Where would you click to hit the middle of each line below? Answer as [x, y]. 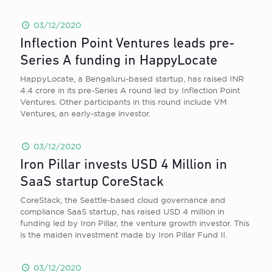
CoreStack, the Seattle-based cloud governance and [123, 200]
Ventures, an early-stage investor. [85, 113]
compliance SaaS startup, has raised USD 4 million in [122, 211]
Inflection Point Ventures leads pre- [127, 44]
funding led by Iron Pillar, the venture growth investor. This [135, 223]
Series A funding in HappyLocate [119, 61]
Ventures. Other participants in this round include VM [123, 102]
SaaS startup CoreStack [92, 183]
